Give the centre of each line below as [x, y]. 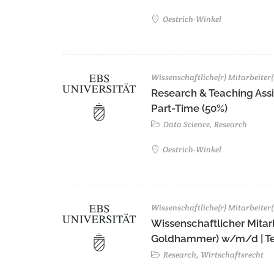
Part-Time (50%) [189, 109]
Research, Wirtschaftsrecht [213, 255]
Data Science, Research [204, 125]
